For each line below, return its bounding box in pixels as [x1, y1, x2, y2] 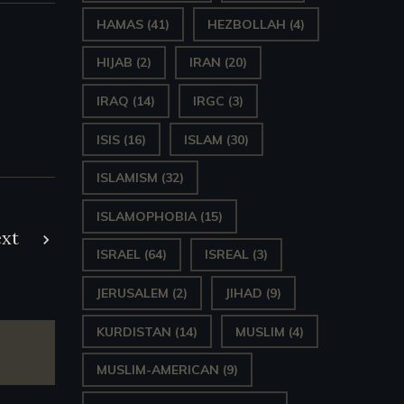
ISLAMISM [96, 170, 158, 187]
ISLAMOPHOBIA [96, 207, 197, 225]
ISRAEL [96, 246, 141, 263]
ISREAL [205, 246, 249, 263]
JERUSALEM [96, 284, 169, 301]
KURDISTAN [96, 323, 171, 340]
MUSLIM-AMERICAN [96, 362, 219, 379]
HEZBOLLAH [207, 15, 286, 32]
